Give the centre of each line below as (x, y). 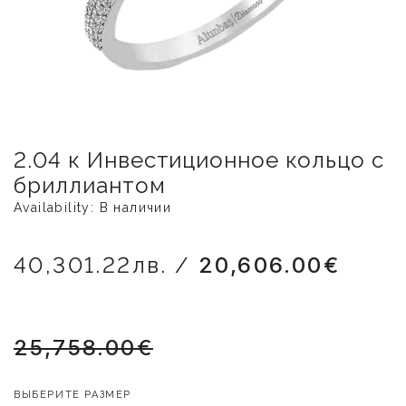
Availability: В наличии (93, 208)
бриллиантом (90, 185)
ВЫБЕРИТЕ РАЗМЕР (72, 395)
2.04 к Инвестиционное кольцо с (199, 160)
